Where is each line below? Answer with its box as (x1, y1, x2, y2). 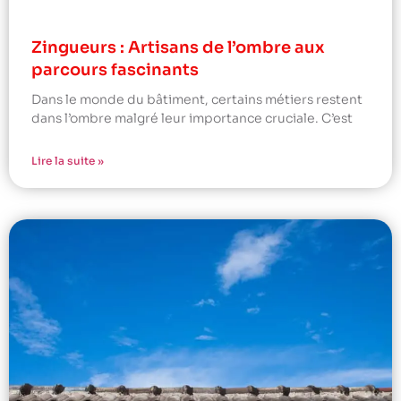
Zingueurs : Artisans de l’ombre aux (31, 37, 325, 57)
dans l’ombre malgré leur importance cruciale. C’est (31, 109, 353, 126)
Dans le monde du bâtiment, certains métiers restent (31, 90, 363, 107)
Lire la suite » (31, 153, 104, 167)
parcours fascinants (31, 59, 199, 80)
